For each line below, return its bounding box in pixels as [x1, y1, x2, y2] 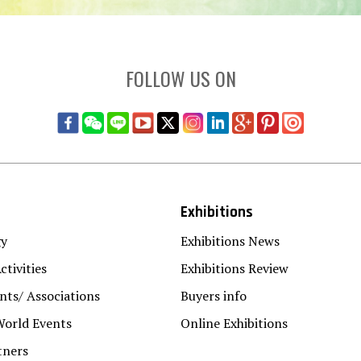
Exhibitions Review [180, 259, 288, 277]
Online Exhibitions [180, 313, 288, 332]
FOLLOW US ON [125, 63, 236, 93]
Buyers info [180, 286, 247, 305]
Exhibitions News [180, 231, 280, 250]
